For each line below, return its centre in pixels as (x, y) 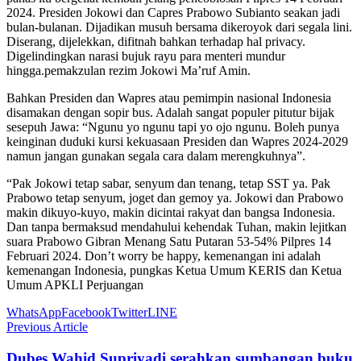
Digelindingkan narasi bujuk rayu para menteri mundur (146, 56)
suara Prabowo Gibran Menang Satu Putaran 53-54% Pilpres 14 (169, 241)
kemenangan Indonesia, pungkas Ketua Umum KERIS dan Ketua (174, 270)
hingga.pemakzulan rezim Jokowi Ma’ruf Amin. (129, 70)
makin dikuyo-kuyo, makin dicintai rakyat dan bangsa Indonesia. (171, 212)
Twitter (129, 312)
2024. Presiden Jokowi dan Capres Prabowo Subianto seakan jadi (173, 12)
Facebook (86, 312)
